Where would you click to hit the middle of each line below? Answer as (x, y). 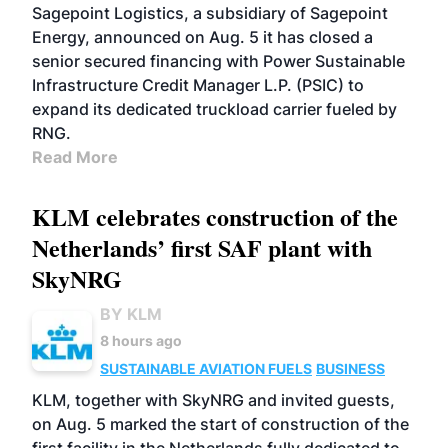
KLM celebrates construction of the (215, 216)
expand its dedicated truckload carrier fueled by (214, 109)
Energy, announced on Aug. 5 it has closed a (202, 37)
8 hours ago (141, 340)
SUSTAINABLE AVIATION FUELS (206, 368)
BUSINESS (350, 368)
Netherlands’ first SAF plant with (202, 247)
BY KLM (131, 314)
